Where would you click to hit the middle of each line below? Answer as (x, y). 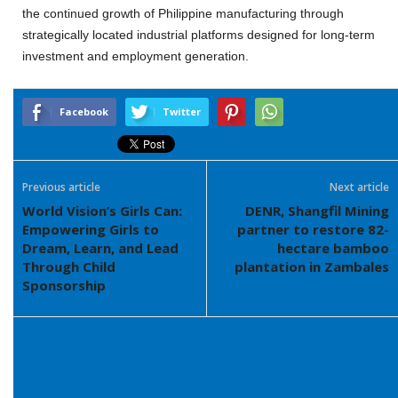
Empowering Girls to (91, 229)
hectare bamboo (333, 248)
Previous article (61, 187)
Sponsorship (64, 285)
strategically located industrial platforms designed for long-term (199, 35)
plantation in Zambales (312, 267)
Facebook (84, 111)
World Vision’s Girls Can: (102, 211)
